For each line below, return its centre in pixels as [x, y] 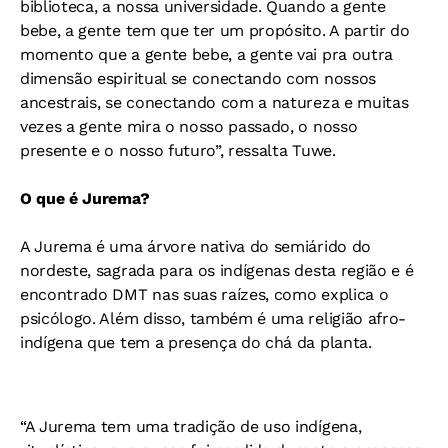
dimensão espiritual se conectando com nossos [198, 78]
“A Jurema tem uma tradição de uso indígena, [191, 426]
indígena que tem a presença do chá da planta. [196, 342]
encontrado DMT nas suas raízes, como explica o [204, 294]
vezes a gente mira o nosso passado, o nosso [189, 126]
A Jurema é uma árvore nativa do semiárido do [195, 246]
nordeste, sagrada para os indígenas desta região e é [217, 270]
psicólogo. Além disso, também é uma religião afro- [213, 318]
